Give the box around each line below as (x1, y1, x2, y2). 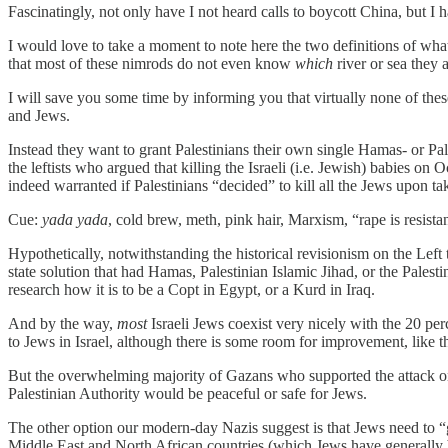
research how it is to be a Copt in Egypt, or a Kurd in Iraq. (8, 280, 375, 298)
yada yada (42, 210, 108, 228)
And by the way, (8, 314, 117, 332)
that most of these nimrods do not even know (8, 54, 295, 72)
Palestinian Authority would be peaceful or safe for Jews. (8, 384, 367, 402)
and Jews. (8, 106, 70, 124)
